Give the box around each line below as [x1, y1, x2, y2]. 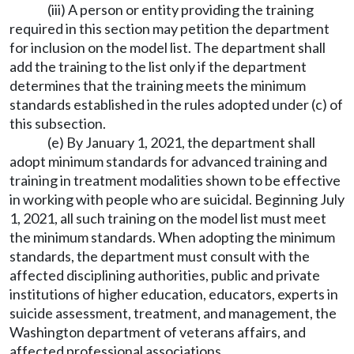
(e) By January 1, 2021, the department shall [47, 134, 315, 151]
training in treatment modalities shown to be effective [9, 171, 341, 189]
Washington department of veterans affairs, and [9, 323, 306, 341]
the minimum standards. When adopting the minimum [9, 228, 335, 246]
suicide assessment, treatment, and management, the [9, 304, 337, 322]
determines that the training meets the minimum [9, 77, 306, 94]
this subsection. [9, 115, 106, 132]
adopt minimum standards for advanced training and [9, 153, 327, 170]
